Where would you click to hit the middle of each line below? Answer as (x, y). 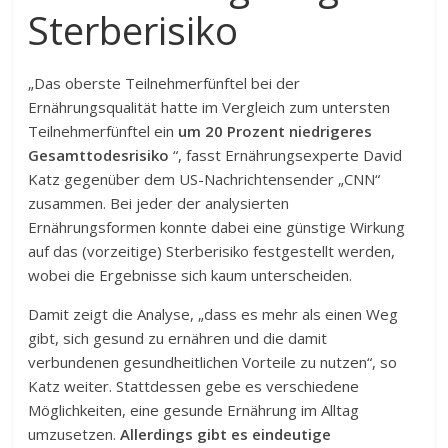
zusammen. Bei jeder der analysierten (159, 203)
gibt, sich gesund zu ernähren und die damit (178, 338)
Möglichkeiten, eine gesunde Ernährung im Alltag (194, 410)
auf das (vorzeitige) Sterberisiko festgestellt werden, (212, 251)
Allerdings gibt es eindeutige (226, 434)
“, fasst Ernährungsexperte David (286, 155)
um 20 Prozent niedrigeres (275, 131)
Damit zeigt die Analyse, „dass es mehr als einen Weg (213, 314)
